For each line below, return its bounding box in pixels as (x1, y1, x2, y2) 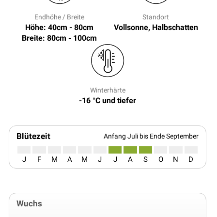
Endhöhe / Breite (34, 13, 84, 21)
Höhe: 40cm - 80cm (25, 23, 93, 32)
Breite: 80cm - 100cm (22, 33, 97, 43)
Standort (142, 13, 169, 21)
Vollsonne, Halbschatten (113, 23, 198, 32)
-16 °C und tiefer (79, 96, 136, 106)
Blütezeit (16, 131, 50, 141)
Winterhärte (90, 86, 125, 94)
